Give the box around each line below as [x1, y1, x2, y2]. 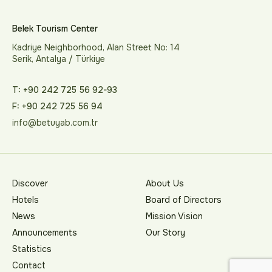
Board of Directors [146, 194, 222, 205]
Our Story [146, 227, 185, 238]
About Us [146, 178, 184, 189]
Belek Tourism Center [12, 23, 98, 34]
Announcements [12, 227, 77, 238]
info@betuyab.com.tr [12, 117, 98, 128]
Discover [12, 178, 48, 189]
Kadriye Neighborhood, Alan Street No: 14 [12, 42, 180, 53]
